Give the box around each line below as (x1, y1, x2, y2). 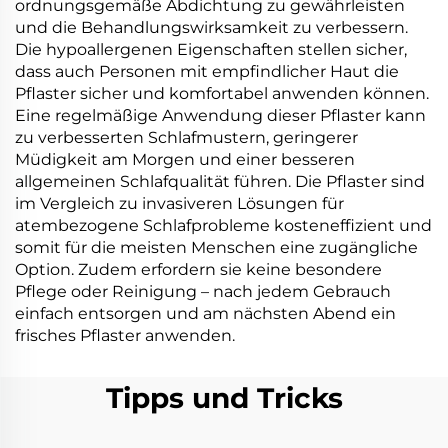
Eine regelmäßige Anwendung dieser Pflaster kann (15, 106, 426, 125)
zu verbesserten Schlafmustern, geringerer (15, 128, 358, 147)
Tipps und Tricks (105, 381, 343, 415)
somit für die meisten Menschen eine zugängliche (15, 238, 418, 257)
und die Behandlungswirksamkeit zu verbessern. (15, 18, 408, 37)
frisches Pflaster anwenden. (15, 326, 235, 345)
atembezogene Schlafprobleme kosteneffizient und (15, 216, 432, 235)
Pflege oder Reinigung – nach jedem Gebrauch (15, 282, 391, 301)
